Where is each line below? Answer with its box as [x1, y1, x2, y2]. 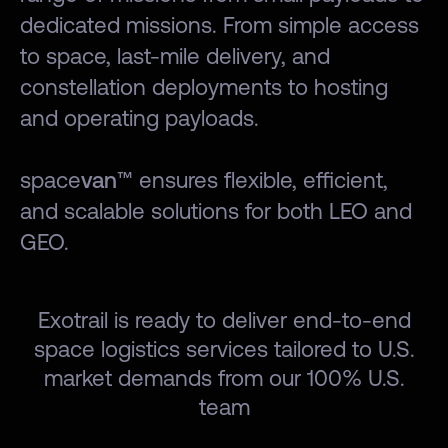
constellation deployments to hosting [20, 74, 388, 101]
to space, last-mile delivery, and [20, 43, 330, 70]
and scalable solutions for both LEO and [20, 198, 412, 225]
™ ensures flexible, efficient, [117, 167, 388, 194]
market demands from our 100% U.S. [43, 365, 405, 392]
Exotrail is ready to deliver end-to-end [37, 307, 411, 334]
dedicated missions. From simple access [20, 12, 419, 39]
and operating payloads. [20, 105, 259, 132]
